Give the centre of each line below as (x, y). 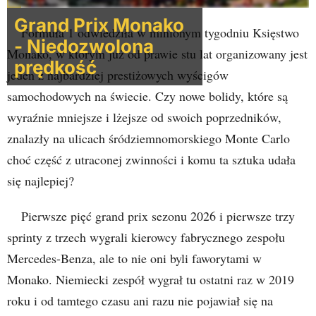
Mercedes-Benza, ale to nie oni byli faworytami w (134, 258)
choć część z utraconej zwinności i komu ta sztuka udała (151, 159)
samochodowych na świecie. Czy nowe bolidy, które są (147, 96)
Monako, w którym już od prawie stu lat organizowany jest (157, 54)
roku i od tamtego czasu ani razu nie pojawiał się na (140, 300)
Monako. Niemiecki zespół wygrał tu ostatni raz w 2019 (151, 279)
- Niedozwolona (84, 46)
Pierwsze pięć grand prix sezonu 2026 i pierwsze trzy (158, 216)
